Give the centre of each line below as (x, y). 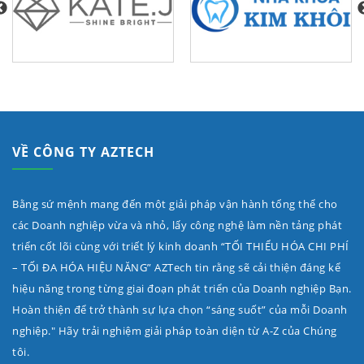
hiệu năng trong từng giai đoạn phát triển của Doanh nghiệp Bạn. (182, 289)
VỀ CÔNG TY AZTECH (83, 152)
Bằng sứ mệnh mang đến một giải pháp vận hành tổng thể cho (175, 205)
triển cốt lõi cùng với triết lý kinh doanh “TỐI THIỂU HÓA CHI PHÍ (181, 247)
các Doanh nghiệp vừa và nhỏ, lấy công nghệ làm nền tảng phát (177, 226)
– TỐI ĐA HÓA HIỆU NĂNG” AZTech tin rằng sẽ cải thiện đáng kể (176, 268)
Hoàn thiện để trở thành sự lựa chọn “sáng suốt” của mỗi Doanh (180, 310)
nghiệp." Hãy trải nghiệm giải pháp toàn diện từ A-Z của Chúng (175, 331)
